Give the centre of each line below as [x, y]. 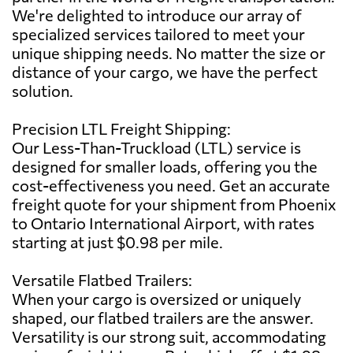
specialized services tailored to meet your [158, 33]
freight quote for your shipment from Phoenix [174, 204]
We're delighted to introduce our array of [157, 15]
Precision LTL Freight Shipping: [121, 128]
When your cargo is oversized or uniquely [156, 298]
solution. [43, 90]
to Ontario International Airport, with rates [163, 223]
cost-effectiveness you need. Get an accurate [171, 185]
